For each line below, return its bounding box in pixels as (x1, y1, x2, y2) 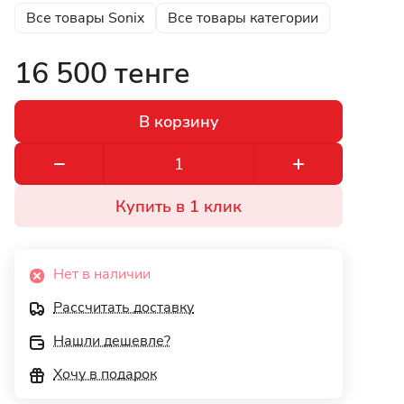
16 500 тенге (14, 54, 190, 94)
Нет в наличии (53, 264, 151, 285)
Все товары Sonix (26, 8, 144, 29)
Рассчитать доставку (53, 298, 194, 318)
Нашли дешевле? (53, 331, 170, 352)
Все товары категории (168, 8, 318, 29)
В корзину (138, 110, 219, 133)
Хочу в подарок (53, 364, 157, 385)
